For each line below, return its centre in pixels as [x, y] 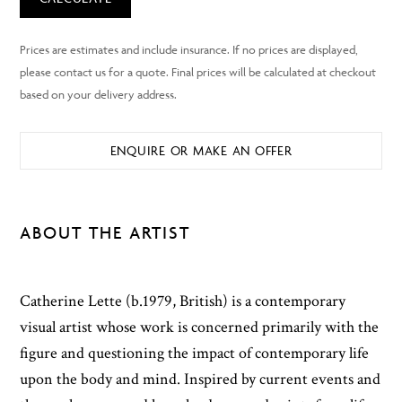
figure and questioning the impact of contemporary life [195, 354]
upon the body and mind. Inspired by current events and [201, 380]
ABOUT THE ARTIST [105, 233]
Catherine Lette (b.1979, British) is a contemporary [183, 301]
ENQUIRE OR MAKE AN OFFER [201, 151]
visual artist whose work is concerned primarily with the [200, 328]
